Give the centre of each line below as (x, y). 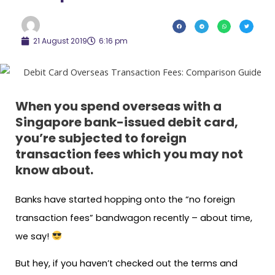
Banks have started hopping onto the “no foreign (125, 199)
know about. (54, 170)
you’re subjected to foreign (101, 138)
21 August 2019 (60, 41)
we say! (33, 236)
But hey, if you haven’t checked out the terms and (126, 264)
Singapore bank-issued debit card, (127, 122)
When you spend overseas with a (118, 106)
